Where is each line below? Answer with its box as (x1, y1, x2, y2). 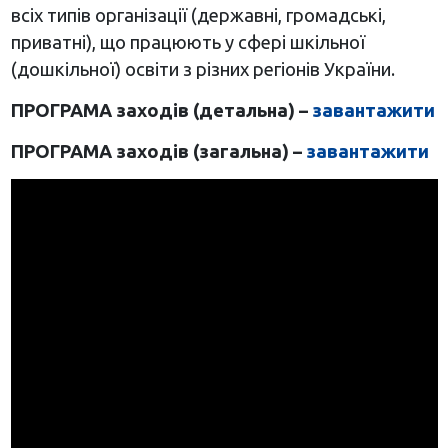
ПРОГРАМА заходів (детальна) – (10, 100, 312, 121)
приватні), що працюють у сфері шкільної (10, 32, 365, 53)
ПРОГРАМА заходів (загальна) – (10, 141, 306, 162)
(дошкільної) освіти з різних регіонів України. (10, 59, 395, 80)
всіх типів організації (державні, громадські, (10, 5, 386, 26)
